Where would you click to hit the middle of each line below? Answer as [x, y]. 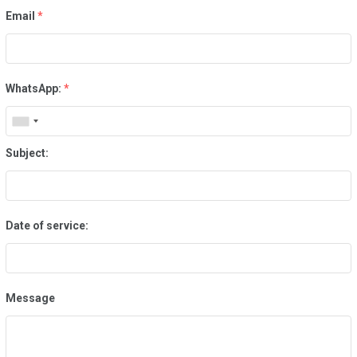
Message [30, 298]
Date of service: [47, 226]
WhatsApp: [33, 89]
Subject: [27, 153]
